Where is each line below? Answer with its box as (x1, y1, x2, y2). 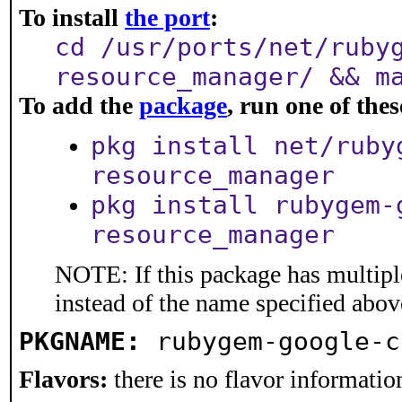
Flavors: (19, 365, 108, 393)
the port (125, 4, 210, 31)
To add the (19, 92, 139, 119)
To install (19, 4, 125, 31)
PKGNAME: (19, 327, 141, 356)
